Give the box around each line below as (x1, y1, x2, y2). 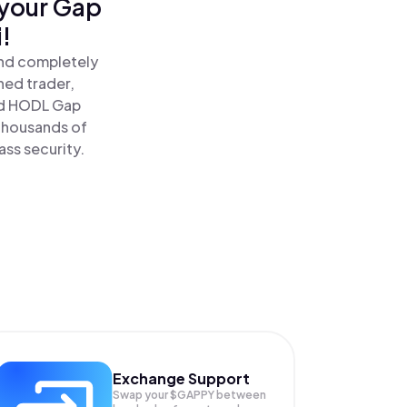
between (215, 388, 266, 402)
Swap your (112, 388, 170, 402)
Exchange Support (112, 369, 250, 388)
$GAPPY (169, 388, 216, 402)
